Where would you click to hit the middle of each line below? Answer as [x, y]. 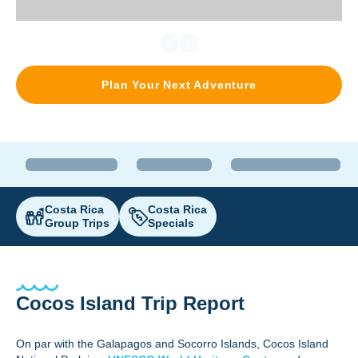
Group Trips [77, 223]
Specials [171, 223]
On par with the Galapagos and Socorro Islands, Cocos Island [172, 344]
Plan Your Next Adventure [179, 85]
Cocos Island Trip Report [130, 303]
